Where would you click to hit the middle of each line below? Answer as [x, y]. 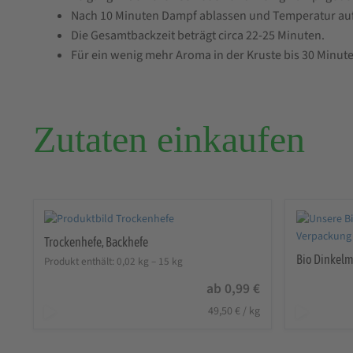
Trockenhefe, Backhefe [97, 242]
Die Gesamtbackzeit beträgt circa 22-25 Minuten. [197, 36]
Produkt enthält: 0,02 [91, 262]
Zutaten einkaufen [169, 139]
